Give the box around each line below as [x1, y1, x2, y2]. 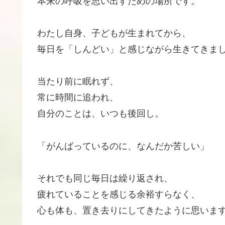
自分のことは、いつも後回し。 [37, 108, 164, 119]
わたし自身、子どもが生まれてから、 [37, 28, 191, 39]
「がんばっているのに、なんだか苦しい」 [37, 141, 209, 151]
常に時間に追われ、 [37, 92, 119, 103]
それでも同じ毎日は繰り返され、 [37, 173, 173, 184]
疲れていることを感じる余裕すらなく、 [37, 189, 200, 200]
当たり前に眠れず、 [37, 76, 119, 87]
